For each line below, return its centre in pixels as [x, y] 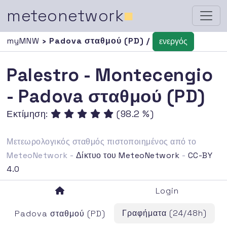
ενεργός [174, 42]
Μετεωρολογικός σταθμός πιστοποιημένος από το [102, 141]
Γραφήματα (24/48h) [164, 213]
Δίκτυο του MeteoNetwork [128, 155]
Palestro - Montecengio [110, 74]
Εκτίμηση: [29, 113]
